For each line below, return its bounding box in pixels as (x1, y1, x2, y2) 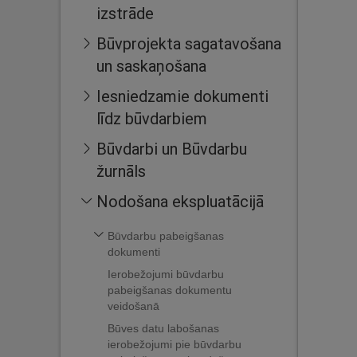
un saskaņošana (96, 56, 206, 76)
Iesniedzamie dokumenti (96, 86, 269, 106)
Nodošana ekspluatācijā (96, 191, 264, 211)
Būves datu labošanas (108, 322, 219, 335)
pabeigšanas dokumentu (108, 284, 232, 296)
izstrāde (96, 3, 154, 23)
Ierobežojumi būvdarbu (108, 268, 224, 280)
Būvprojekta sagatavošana (96, 33, 281, 53)
